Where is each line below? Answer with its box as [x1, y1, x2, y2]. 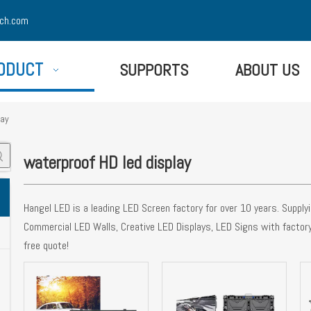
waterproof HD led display [24, 151, 191, 174]
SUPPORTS [119, 59, 188, 81]
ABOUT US [235, 59, 299, 81]
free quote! [24, 237, 69, 253]
